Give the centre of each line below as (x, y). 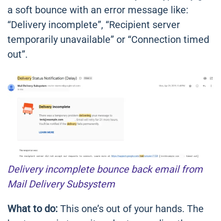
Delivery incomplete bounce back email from (105, 169)
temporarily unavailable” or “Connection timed (108, 40)
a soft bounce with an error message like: (98, 10)
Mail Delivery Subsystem (61, 184)
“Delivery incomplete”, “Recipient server (94, 25)
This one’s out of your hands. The (131, 209)
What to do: (33, 209)
